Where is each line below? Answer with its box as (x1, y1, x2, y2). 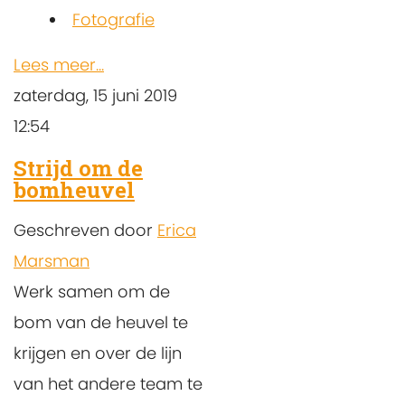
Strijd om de (14, 153, 143, 183)
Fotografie (72, 8, 155, 32)
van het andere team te (14, 372, 202, 395)
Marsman (14, 249, 89, 272)
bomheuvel (14, 174, 135, 204)
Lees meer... (14, 53, 104, 77)
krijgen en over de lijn (14, 341, 182, 364)
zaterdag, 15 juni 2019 (14, 84, 177, 108)
